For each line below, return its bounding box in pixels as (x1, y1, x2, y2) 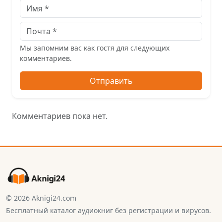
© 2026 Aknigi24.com (6, 193, 76, 203)
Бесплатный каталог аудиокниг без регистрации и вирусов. (6, 205, 211, 215)
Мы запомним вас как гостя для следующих (20, 43, 169, 53)
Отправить (89, 75, 133, 86)
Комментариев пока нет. (12, 110, 108, 121)
